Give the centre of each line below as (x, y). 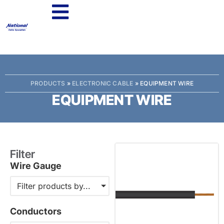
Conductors (36, 211)
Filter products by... (54, 186)
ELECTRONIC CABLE (103, 83)
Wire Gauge (36, 166)
